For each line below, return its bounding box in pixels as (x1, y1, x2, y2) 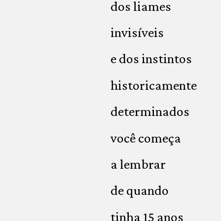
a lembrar (110, 156, 166, 172)
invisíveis (110, 24, 164, 40)
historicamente (110, 77, 197, 93)
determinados (110, 104, 189, 119)
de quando (110, 183, 169, 198)
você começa (110, 130, 181, 146)
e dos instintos (110, 51, 192, 67)
